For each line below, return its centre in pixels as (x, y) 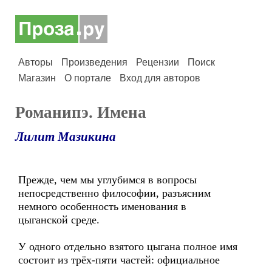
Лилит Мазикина (66, 137)
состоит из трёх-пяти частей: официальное (119, 260)
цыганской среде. (59, 220)
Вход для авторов (160, 78)
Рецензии (158, 62)
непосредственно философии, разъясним (114, 193)
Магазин (37, 78)
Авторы (36, 62)
